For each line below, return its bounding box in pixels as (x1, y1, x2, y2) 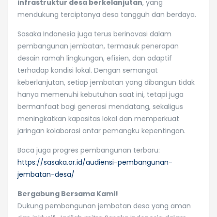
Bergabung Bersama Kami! (17, 189, 118, 199)
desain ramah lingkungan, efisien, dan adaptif (17, 53, 172, 63)
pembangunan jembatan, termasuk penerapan (17, 41, 179, 51)
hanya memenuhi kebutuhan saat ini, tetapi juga (17, 90, 184, 99)
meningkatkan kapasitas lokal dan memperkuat (17, 114, 179, 124)
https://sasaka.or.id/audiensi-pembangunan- (17, 157, 172, 167)
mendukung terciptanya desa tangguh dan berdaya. (17, 10, 196, 19)
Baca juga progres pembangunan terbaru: (17, 145, 160, 155)
